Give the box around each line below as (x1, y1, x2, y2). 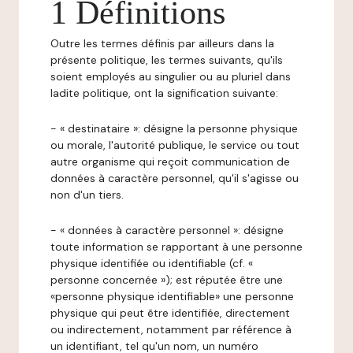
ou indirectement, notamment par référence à (50, 322, 292, 336)
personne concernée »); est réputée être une (50, 273, 283, 287)
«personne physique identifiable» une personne (50, 289, 294, 303)
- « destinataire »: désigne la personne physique (50, 121, 298, 136)
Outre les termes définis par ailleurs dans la (50, 36, 274, 50)
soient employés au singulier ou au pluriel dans (50, 69, 291, 84)
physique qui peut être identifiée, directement (50, 306, 290, 320)
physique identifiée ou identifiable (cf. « (50, 256, 253, 270)
